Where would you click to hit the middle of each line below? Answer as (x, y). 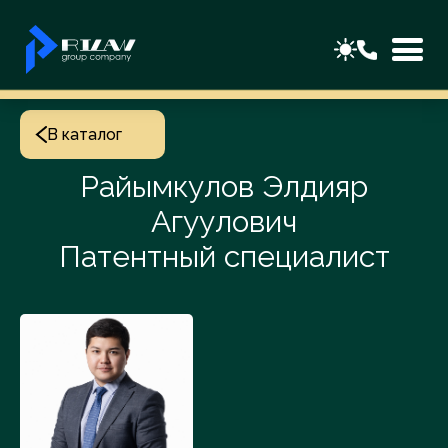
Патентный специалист (224, 256)
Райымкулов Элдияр (224, 186)
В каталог (84, 134)
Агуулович (224, 221)
